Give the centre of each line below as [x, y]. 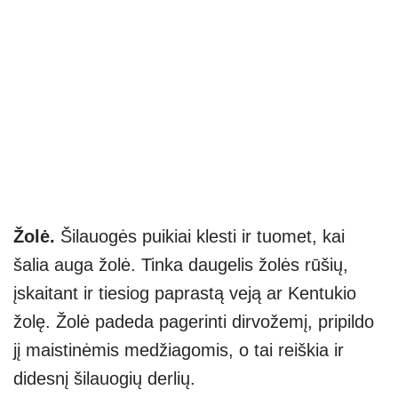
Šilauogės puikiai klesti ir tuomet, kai [203, 237]
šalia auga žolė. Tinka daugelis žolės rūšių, [181, 265]
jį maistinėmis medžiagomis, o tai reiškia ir [179, 350]
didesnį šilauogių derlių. [104, 379]
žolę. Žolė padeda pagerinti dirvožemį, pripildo [194, 322]
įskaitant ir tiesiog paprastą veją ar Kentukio [185, 294]
